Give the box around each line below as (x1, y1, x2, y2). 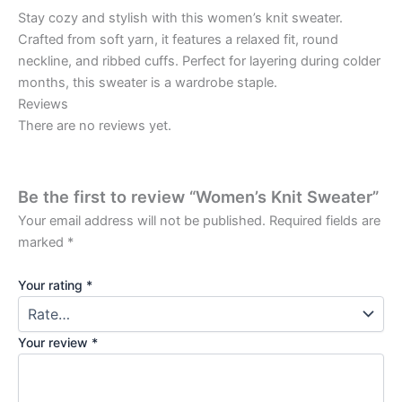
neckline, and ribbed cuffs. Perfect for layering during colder (18, 52, 380, 69)
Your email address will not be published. (18, 213, 266, 230)
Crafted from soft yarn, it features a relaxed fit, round (18, 31, 338, 48)
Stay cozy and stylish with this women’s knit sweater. (18, 9, 343, 26)
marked (18, 234, 67, 251)
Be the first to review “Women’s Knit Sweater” (18, 187, 379, 207)
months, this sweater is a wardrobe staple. (18, 74, 277, 91)
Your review (18, 334, 92, 350)
